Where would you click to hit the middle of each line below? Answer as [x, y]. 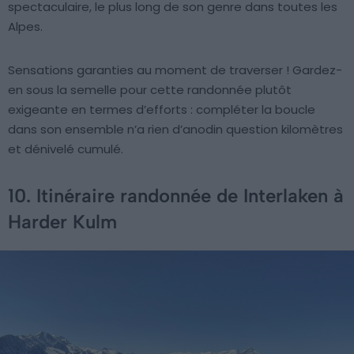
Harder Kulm [62, 222]
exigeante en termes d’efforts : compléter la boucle [162, 110]
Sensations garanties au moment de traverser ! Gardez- [175, 70]
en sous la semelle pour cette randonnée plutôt [150, 90]
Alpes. [25, 27]
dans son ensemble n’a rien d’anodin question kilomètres [175, 130]
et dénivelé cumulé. [66, 149]
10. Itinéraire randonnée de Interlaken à [176, 196]
